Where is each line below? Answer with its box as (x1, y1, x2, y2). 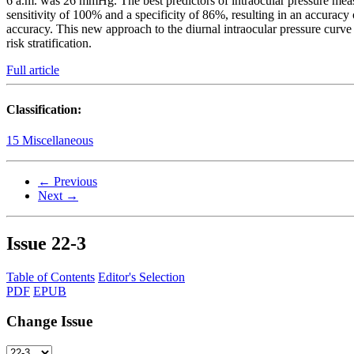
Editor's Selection (98, 269, 185, 284)
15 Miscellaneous (6, 133, 93, 147)
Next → (38, 188, 78, 202)
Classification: (6, 102, 81, 116)
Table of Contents (6, 269, 95, 284)
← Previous (38, 174, 97, 188)
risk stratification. (6, 36, 92, 51)
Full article (6, 63, 59, 77)
